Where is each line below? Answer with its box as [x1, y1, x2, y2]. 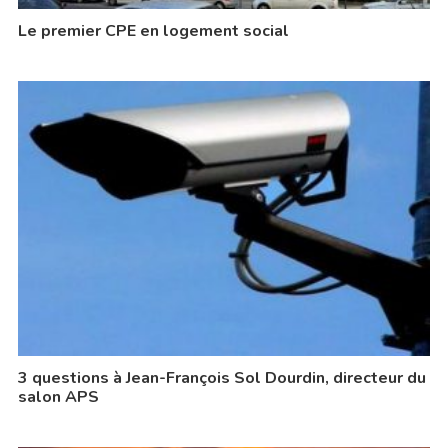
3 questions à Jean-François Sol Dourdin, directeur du [17, 367, 426, 390]
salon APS [17, 386, 99, 409]
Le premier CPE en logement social [17, 20, 289, 43]
